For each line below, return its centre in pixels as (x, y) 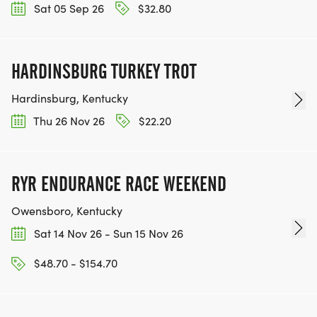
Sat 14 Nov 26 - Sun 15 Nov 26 (107, 234)
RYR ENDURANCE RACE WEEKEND (119, 184)
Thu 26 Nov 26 (68, 120)
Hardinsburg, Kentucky (70, 98)
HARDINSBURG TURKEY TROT (104, 71)
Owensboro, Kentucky (67, 211)
